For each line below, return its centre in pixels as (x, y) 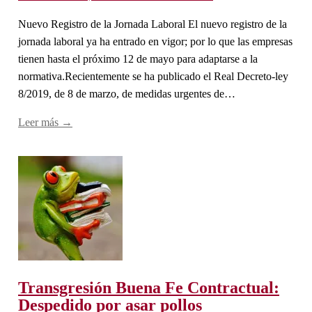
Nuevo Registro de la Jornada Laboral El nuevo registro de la (153, 24)
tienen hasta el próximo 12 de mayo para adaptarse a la (138, 58)
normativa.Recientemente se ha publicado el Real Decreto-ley (153, 76)
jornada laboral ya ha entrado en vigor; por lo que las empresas (155, 41)
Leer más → (45, 122)
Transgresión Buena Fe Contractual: (149, 287)
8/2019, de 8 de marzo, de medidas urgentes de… (127, 93)
